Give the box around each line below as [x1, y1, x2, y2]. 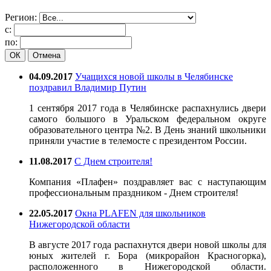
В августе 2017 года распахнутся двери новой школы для [29, 239, 266, 250]
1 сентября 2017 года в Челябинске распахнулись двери [29, 102, 266, 113]
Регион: [5, 11, 37, 22]
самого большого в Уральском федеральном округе [29, 113, 266, 124]
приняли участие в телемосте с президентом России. [29, 135, 247, 146]
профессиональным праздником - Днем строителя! [29, 187, 238, 198]
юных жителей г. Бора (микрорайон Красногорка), [29, 250, 266, 261]
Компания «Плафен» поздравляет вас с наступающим [29, 176, 266, 187]
